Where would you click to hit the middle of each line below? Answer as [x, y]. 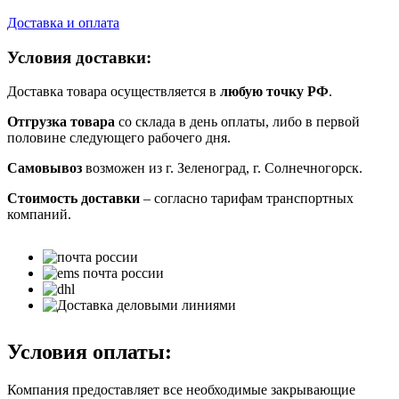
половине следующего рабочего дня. [119, 138]
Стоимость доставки [73, 199]
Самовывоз [45, 168]
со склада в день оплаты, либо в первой [237, 122]
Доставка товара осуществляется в [114, 92]
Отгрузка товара [61, 122]
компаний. [39, 215]
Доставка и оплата [63, 22]
